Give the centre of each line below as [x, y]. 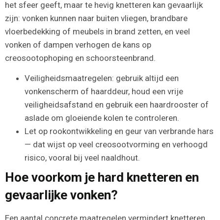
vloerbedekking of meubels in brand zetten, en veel [97, 31]
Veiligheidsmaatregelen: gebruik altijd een [102, 78]
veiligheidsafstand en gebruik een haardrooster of [117, 105]
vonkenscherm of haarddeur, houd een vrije [104, 92]
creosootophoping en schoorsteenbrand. [80, 58]
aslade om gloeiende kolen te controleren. [102, 118]
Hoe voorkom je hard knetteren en [102, 178]
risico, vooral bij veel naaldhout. [82, 158]
